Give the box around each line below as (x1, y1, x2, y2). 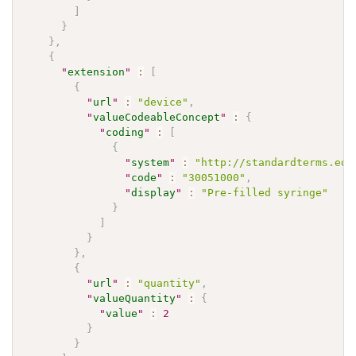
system (131, 156, 170, 168)
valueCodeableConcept (93, 110, 221, 123)
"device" (137, 95, 189, 108)
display (131, 186, 176, 199)
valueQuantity (93, 292, 176, 304)
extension (68, 65, 126, 78)
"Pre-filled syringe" (201, 186, 329, 199)
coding (106, 126, 145, 138)
